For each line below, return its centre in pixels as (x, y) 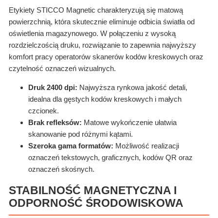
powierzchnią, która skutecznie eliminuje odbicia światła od (102, 22)
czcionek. (44, 111)
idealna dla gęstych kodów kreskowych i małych (105, 99)
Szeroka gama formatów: (71, 146)
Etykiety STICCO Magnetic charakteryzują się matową (96, 10)
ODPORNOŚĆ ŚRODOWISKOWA (96, 203)
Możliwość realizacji (146, 146)
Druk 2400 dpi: (53, 88)
